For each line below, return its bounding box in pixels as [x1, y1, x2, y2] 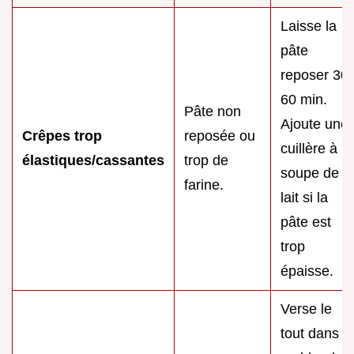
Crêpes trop [22, 127, 102, 144]
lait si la [281, 189, 328, 205]
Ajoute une [281, 115, 348, 132]
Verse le [281, 300, 332, 317]
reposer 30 [281, 66, 348, 83]
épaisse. [281, 262, 333, 279]
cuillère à [281, 140, 337, 156]
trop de [184, 152, 228, 168]
